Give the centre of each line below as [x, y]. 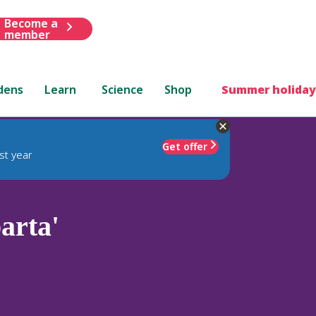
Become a [31, 23]
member [27, 34]
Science [123, 89]
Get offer [185, 146]
